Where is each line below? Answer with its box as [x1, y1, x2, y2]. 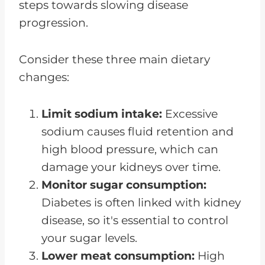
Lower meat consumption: [41, 248, 198, 263]
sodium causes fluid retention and [41, 124, 234, 138]
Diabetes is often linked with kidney [41, 195, 241, 209]
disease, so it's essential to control [41, 213, 228, 227]
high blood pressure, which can [41, 142, 218, 156]
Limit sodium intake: [41, 106, 165, 121]
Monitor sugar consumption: [41, 177, 206, 192]
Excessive [165, 106, 218, 121]
